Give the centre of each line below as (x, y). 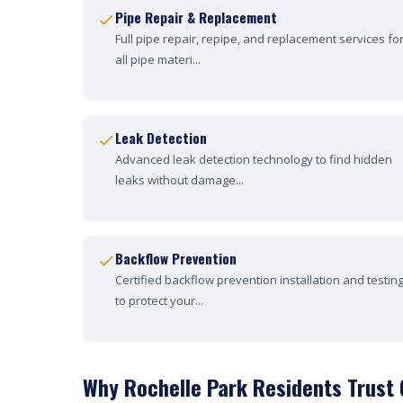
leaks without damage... (179, 180)
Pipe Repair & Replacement (196, 17)
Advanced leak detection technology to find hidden (254, 159)
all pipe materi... (158, 59)
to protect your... (159, 300)
